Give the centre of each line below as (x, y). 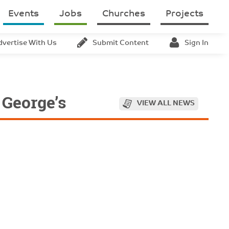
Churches (124, 14)
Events (24, 14)
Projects (185, 14)
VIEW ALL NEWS (166, 104)
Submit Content (121, 43)
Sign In (197, 43)
